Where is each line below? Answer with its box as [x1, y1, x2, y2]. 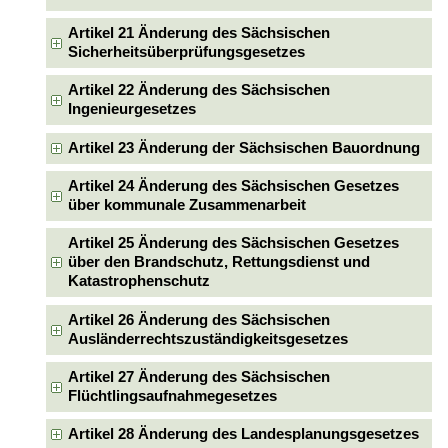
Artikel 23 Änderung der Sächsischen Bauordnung [67, 139, 420, 156]
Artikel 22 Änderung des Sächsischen [67, 82, 330, 99]
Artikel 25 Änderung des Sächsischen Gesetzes [67, 235, 399, 252]
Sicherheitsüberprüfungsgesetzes [67, 43, 305, 60]
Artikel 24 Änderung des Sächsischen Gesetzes [67, 178, 399, 195]
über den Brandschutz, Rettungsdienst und [67, 254, 370, 271]
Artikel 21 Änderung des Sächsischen [67, 24, 330, 41]
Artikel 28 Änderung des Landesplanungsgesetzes [67, 426, 419, 443]
